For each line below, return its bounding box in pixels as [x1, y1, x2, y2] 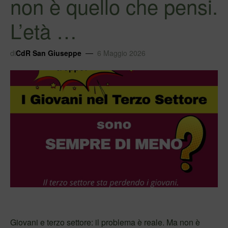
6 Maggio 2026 [97, 47, 146, 58]
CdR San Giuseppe [16, 47, 81, 58]
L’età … [10, 15, 77, 45]
